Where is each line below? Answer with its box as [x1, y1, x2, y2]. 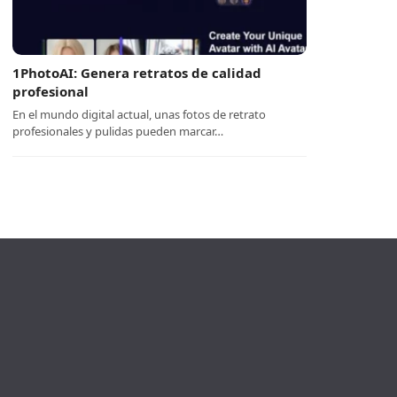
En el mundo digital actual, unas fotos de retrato [12, 106, 267, 122]
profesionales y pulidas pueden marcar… [12, 123, 224, 139]
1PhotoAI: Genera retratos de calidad [12, 64, 262, 82]
